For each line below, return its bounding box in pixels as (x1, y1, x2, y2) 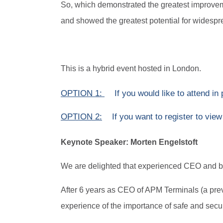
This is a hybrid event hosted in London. (61, 64, 201, 73)
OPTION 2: (61, 111, 102, 121)
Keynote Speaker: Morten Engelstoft (61, 137, 198, 146)
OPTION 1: (61, 89, 105, 99)
